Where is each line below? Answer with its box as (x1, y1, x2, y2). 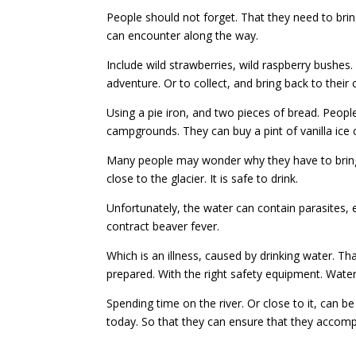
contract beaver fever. (106, 218, 220, 234)
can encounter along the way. (106, 27, 259, 43)
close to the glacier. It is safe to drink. (106, 170, 299, 186)
